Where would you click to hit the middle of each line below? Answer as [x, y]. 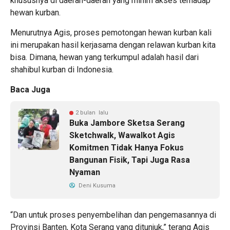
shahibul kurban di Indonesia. [62, 69]
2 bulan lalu [92, 112]
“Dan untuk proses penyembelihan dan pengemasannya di [113, 215]
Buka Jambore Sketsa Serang [127, 123]
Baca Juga [30, 89]
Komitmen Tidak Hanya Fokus [127, 147]
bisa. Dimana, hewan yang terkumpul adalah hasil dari [104, 57]
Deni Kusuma [96, 185]
